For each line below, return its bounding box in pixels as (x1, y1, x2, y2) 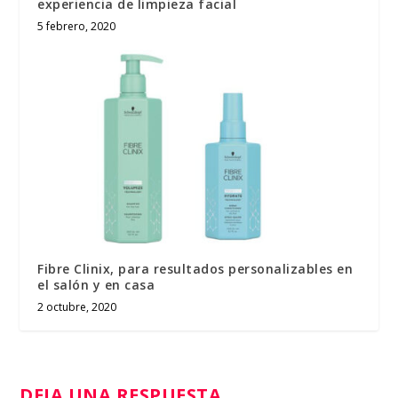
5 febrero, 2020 (37, 19, 116, 35)
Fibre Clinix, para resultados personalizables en (37, 260, 354, 278)
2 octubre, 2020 (37, 299, 117, 315)
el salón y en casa (37, 276, 155, 294)
